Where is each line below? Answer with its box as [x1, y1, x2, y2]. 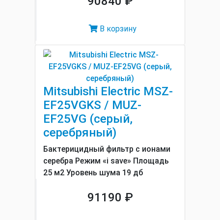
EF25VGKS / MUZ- [43, 98, 141, 112]
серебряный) [43, 126, 116, 139]
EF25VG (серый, [43, 112, 133, 126]
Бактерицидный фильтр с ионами [43, 144, 170, 154]
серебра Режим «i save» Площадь [43, 156, 169, 165]
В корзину [98, 24, 137, 33]
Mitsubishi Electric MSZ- [43, 84, 173, 98]
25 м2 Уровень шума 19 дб [43, 168, 143, 177]
